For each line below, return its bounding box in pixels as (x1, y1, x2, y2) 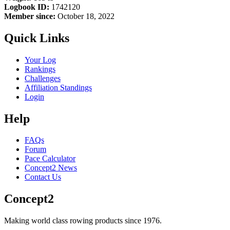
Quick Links (4, 31, 69, 45)
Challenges (25, 73, 61, 83)
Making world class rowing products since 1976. (4, 216, 162, 225)
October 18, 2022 (55, 11, 114, 21)
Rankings (25, 64, 55, 73)
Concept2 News (25, 163, 77, 172)
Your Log (25, 55, 56, 64)
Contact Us (25, 172, 61, 182)
